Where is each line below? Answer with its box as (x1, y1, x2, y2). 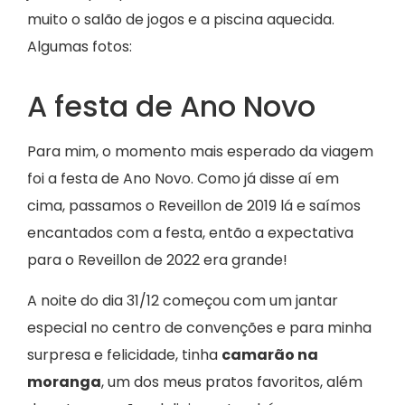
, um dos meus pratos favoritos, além (101, 371, 363, 392)
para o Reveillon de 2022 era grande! (27, 250, 287, 271)
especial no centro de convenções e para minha (27, 316, 372, 338)
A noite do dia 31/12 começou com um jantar (27, 289, 338, 311)
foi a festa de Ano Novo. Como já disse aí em (27, 168, 339, 190)
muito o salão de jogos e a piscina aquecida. (27, 9, 334, 31)
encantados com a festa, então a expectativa (27, 222, 353, 244)
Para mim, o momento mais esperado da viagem (27, 141, 373, 163)
